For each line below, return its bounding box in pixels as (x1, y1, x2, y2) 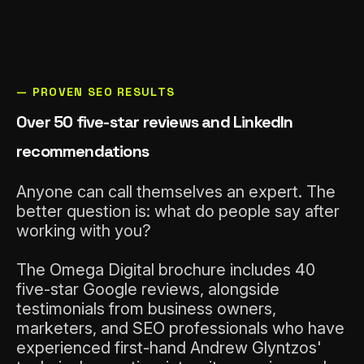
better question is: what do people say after (16, 201, 340, 222)
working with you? (16, 221, 151, 241)
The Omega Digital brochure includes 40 (16, 260, 315, 280)
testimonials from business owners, (16, 299, 276, 319)
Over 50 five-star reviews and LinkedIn (16, 111, 293, 133)
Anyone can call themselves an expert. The (16, 182, 336, 202)
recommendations (16, 141, 149, 162)
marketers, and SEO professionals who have (16, 318, 344, 339)
